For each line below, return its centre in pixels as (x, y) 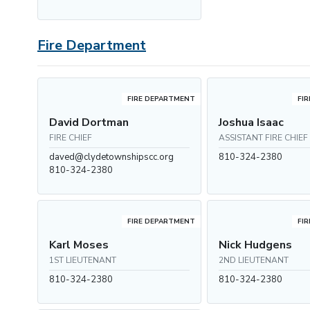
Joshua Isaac (252, 122)
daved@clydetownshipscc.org (111, 157)
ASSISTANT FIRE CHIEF (264, 138)
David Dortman (89, 122)
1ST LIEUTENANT (83, 260)
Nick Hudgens (256, 245)
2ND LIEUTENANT (254, 260)
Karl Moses (79, 245)
